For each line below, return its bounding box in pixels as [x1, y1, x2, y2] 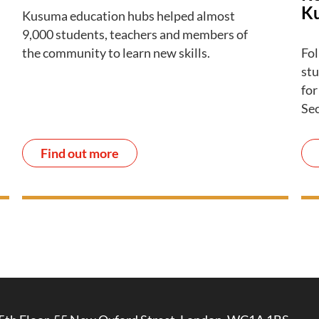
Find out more [40, 145, 119, 161]
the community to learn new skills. [21, 44, 210, 61]
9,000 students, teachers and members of [21, 26, 248, 42]
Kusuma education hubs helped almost [21, 7, 235, 23]
